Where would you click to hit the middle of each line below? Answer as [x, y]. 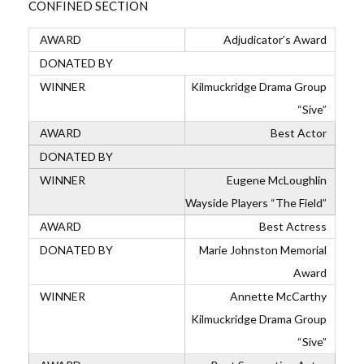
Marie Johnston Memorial [262, 250]
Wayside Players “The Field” [256, 203]
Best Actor [297, 133]
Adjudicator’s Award [274, 39]
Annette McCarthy [278, 296]
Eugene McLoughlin [277, 180]
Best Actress [292, 226]
